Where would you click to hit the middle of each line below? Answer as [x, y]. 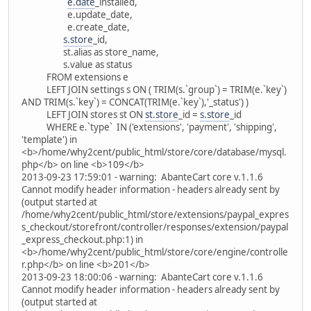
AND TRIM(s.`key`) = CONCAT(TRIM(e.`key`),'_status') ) [135, 102]
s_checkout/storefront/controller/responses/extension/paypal [155, 227]
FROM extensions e [75, 77]
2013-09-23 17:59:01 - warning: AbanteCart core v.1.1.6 [142, 177]
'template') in [49, 139]
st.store [162, 114]
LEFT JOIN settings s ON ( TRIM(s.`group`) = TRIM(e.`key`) [154, 89]
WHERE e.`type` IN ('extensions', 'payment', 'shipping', [149, 127]
